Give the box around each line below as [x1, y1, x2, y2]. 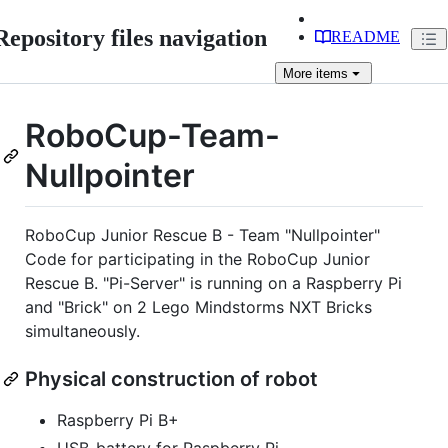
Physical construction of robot [25, 366, 318, 391]
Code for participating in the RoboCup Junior [25, 248, 370, 269]
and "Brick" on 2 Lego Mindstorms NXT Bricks [25, 296, 372, 317]
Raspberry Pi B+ [57, 409, 179, 430]
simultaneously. [25, 320, 140, 341]
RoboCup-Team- [25, 116, 280, 155]
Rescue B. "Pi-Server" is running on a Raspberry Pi [25, 272, 402, 293]
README [331, 28, 400, 45]
